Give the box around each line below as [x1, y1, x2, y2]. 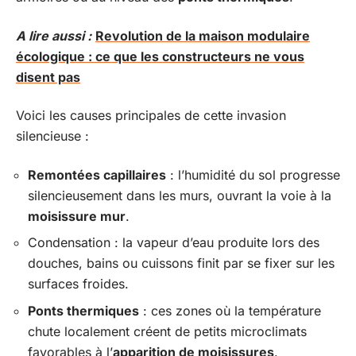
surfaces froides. [28, 276, 129, 292]
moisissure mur [28, 207, 126, 224]
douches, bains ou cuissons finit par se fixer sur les [28, 255, 335, 271]
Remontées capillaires [28, 166, 166, 183]
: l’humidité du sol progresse [166, 166, 340, 183]
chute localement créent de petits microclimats [28, 323, 307, 339]
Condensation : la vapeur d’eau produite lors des [28, 234, 319, 250]
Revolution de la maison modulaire [95, 27, 310, 44]
